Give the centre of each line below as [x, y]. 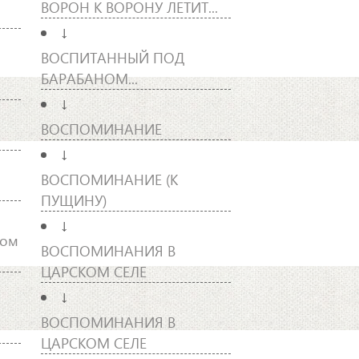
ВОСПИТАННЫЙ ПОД [112, 57]
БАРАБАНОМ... [89, 78]
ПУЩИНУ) [73, 200]
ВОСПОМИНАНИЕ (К [109, 179]
